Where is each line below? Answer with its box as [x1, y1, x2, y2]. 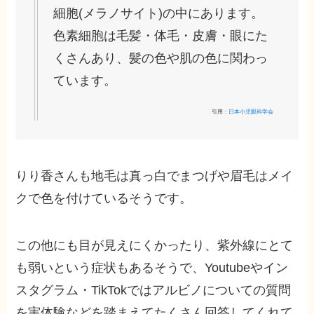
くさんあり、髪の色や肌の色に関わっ [53, 50, 268, 65]
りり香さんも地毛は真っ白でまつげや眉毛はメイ [15, 168, 294, 183]
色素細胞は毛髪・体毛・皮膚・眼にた [53, 28, 268, 43]
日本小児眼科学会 [228, 108, 273, 115]
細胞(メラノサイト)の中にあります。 [53, 6, 264, 20]
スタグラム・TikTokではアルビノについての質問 [15, 283, 292, 298]
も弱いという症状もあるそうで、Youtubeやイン [15, 261, 289, 275]
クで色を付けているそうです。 [15, 191, 193, 205]
